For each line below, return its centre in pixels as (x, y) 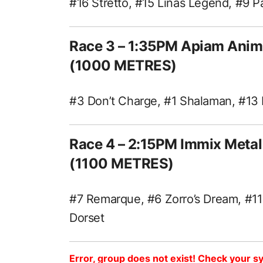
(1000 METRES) (123, 65)
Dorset (87, 218)
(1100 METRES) (122, 163)
